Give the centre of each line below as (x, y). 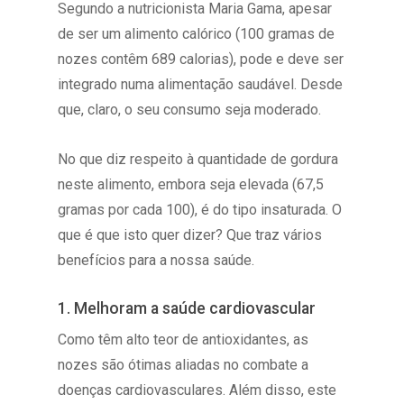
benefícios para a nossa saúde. (156, 260)
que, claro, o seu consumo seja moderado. (190, 109)
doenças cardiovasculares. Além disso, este (197, 390)
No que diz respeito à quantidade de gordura (198, 159)
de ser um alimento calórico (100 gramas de (197, 33)
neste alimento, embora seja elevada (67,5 (191, 184)
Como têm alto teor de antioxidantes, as (184, 339)
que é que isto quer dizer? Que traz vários (190, 234)
